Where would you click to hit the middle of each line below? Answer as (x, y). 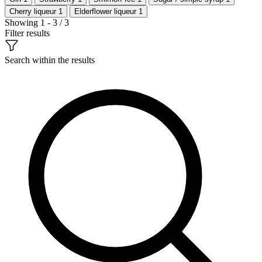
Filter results (27, 33)
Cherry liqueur (34, 11)
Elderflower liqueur (106, 11)
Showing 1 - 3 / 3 (37, 22)
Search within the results (50, 60)
